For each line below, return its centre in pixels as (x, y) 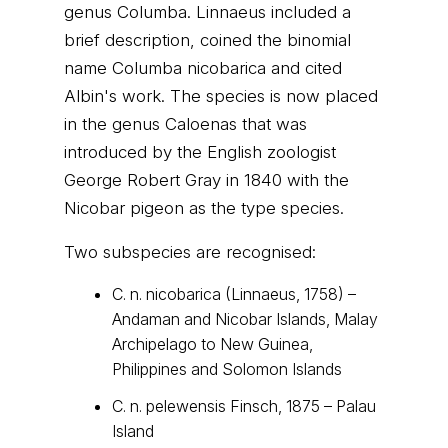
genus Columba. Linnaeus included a (207, 12)
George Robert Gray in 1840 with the (206, 180)
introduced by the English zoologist (200, 152)
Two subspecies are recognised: (190, 252)
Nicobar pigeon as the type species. (204, 208)
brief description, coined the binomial (207, 40)
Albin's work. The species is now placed (221, 96)
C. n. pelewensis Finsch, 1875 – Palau (244, 406)
